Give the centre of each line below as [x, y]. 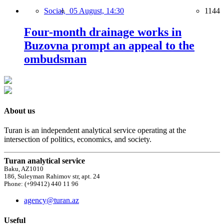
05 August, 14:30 [97, 10]
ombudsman [55, 59]
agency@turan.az [51, 200]
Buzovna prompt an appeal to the [109, 45]
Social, [57, 10]
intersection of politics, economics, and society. [78, 139]
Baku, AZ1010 [24, 169]
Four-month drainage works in [103, 32]
